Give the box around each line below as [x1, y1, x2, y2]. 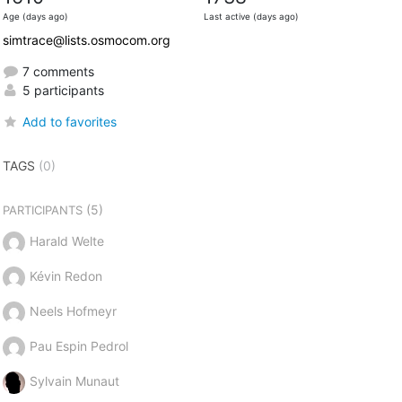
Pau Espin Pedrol [29, 337, 128, 354]
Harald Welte [29, 232, 104, 249]
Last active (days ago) [203, 11, 299, 22]
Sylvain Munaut [29, 372, 119, 389]
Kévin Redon [29, 267, 102, 284]
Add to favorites [22, 113, 117, 129]
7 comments [18, 63, 94, 79]
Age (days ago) [2, 11, 68, 22]
